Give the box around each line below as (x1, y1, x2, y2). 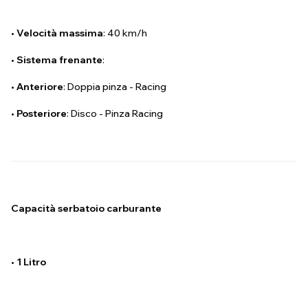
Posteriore (16, 107, 67, 120)
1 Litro (16, 256, 48, 269)
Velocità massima (16, 27, 103, 40)
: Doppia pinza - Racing (63, 80, 166, 93)
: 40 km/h (103, 27, 147, 40)
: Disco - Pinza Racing (67, 107, 163, 120)
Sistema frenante (16, 54, 102, 67)
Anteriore (16, 80, 63, 93)
